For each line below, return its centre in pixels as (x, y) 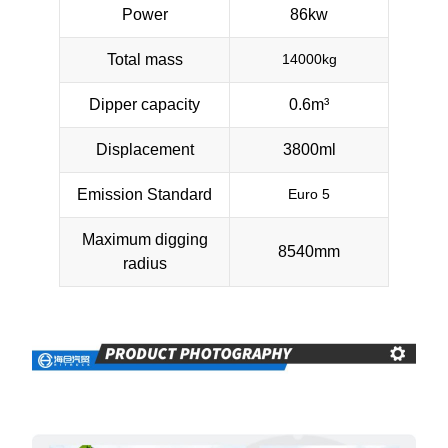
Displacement (144, 149)
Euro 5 (309, 193)
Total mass (144, 59)
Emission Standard (144, 194)
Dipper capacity (144, 104)
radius (144, 263)
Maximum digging (144, 239)
